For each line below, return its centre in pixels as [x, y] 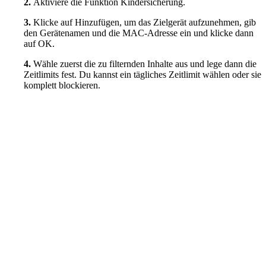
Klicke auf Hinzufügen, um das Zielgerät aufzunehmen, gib [145, 22]
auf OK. [39, 43]
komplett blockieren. [62, 85]
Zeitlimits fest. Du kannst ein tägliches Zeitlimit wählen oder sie [142, 74]
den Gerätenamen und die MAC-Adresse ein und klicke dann [139, 33]
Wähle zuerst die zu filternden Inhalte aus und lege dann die [145, 64]
